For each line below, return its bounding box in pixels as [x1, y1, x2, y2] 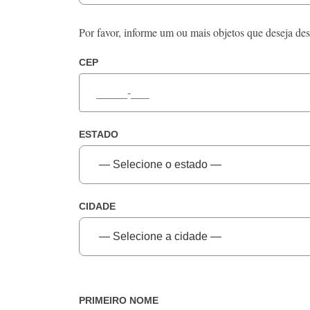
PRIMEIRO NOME [79, 295, 158, 307]
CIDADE [79, 201, 116, 212]
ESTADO [79, 129, 118, 140]
